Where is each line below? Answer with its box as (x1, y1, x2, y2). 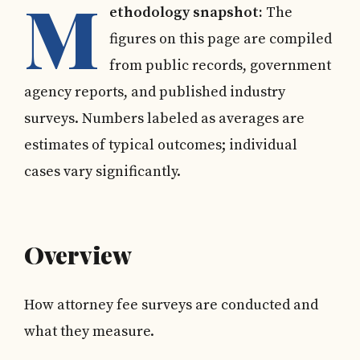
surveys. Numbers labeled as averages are (24, 109, 305, 128)
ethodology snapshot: (109, 3, 263, 22)
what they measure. (24, 322, 154, 341)
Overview (24, 239, 132, 271)
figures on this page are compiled (109, 30, 332, 48)
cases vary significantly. (24, 162, 181, 181)
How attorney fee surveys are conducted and (24, 296, 318, 314)
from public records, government (109, 56, 331, 75)
